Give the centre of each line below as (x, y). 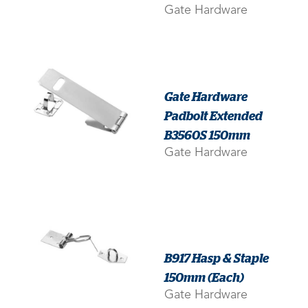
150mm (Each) (204, 277)
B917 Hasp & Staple (217, 257)
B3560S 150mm (207, 134)
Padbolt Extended (213, 115)
